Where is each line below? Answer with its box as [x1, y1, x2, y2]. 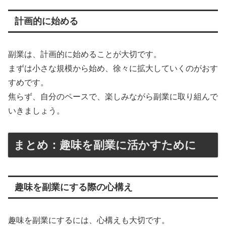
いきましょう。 [8, 106, 65, 116]
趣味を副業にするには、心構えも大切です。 [8, 215, 169, 224]
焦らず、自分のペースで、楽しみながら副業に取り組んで [8, 92, 218, 101]
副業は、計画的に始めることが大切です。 [8, 50, 161, 59]
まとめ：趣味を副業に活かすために [14, 138, 196, 151]
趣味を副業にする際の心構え [14, 182, 133, 192]
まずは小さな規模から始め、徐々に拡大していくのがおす [8, 64, 218, 73]
